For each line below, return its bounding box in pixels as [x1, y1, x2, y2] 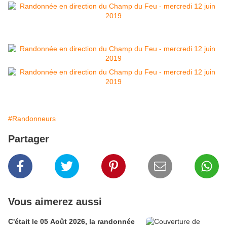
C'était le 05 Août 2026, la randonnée [8, 217, 135, 226]
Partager [8, 133, 49, 145]
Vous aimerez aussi [8, 196, 102, 208]
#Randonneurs [8, 115, 56, 123]
